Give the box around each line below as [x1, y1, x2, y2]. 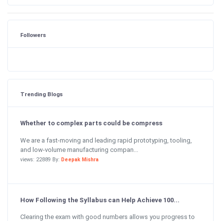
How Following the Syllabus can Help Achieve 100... [20, 196, 180, 204]
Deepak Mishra [61, 156, 99, 163]
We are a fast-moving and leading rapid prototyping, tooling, [20, 136, 192, 144]
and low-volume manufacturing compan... [20, 146, 138, 153]
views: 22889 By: [20, 156, 61, 163]
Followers [20, 32, 46, 38]
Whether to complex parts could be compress [20, 119, 162, 127]
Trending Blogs [20, 91, 63, 98]
